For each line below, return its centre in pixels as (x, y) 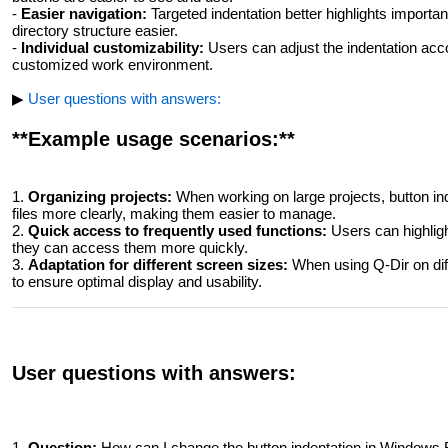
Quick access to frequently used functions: (177, 230)
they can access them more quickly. (130, 247)
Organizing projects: (100, 196)
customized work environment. (112, 64)
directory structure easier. (95, 30)
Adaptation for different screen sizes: (158, 264)
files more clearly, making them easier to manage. (174, 213)
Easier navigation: (84, 13)
